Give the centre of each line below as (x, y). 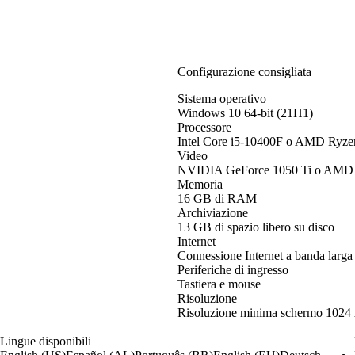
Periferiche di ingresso (233, 269)
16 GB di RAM (217, 198)
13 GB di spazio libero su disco (256, 227)
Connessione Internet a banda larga (265, 255)
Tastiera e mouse (219, 284)
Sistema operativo (222, 98)
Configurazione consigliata (244, 71)
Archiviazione (213, 212)
